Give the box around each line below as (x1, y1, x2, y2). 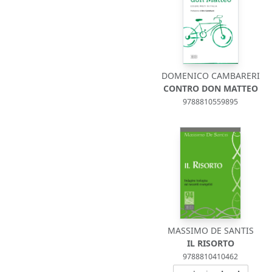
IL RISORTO (186, 237, 234, 249)
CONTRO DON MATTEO (163, 83, 258, 94)
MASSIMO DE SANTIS (167, 225, 254, 236)
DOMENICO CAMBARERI (161, 70, 260, 81)
